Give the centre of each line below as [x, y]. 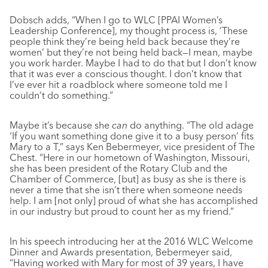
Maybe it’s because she [61, 125]
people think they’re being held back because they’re [125, 41]
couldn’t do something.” [61, 95]
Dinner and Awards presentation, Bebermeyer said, [121, 252]
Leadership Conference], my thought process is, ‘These [129, 30]
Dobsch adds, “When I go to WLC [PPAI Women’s [116, 19]
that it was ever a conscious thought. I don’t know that [126, 73]
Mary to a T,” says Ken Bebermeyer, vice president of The [132, 146]
